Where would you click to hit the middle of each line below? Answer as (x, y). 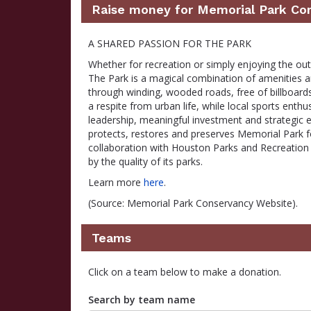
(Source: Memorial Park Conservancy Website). (193, 203)
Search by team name (142, 300)
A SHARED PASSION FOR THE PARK (170, 43)
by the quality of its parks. (145, 161)
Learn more (116, 182)
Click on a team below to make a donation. (185, 272)
